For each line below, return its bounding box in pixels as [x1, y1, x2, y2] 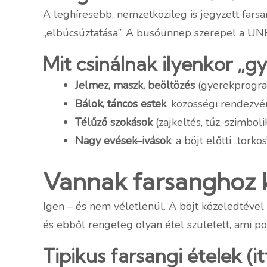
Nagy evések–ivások [75, 133, 171, 148]
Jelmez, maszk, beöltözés [75, 78, 195, 93]
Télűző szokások [75, 115, 153, 130]
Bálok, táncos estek [75, 97, 166, 111]
